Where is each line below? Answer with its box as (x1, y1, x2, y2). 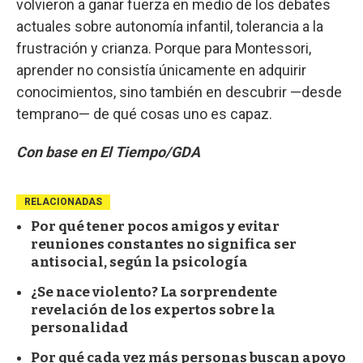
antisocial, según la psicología (31, 254, 248, 271)
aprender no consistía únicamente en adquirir (16, 62, 306, 79)
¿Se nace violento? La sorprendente (31, 284, 277, 301)
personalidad (31, 319, 128, 337)
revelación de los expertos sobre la (31, 301, 275, 319)
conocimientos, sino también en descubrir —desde (16, 83, 342, 101)
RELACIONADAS (24, 196, 102, 208)
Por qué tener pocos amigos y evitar (31, 218, 280, 236)
